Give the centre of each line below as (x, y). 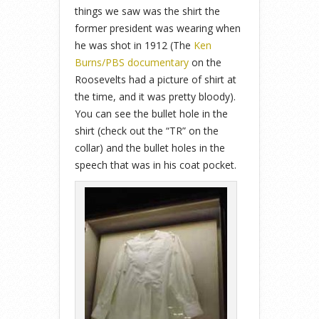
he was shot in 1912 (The (134, 46)
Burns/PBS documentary (132, 63)
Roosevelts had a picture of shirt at (156, 80)
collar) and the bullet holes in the (150, 148)
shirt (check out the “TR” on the (147, 131)
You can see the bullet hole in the (151, 114)
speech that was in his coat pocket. (156, 165)
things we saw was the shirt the (147, 11)
